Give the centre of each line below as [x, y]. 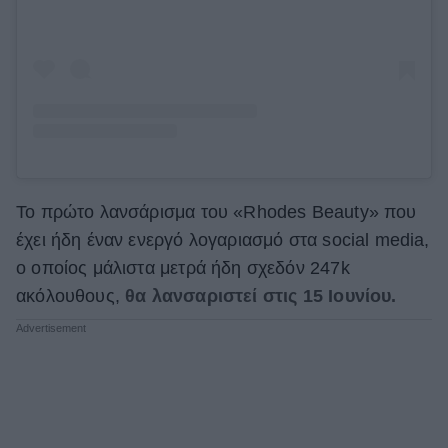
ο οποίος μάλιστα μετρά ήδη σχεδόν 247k [183, 268]
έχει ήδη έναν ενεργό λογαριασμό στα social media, [223, 240]
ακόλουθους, [71, 296]
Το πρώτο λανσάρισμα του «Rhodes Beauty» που [216, 212]
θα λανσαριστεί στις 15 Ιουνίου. [261, 296]
